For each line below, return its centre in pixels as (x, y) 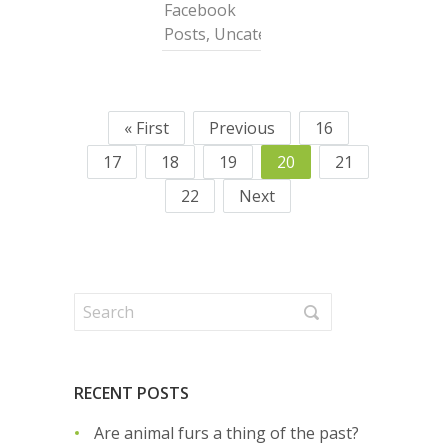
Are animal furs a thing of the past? (226, 432)
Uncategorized (269, 33)
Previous (241, 127)
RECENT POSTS (131, 392)
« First (146, 127)
